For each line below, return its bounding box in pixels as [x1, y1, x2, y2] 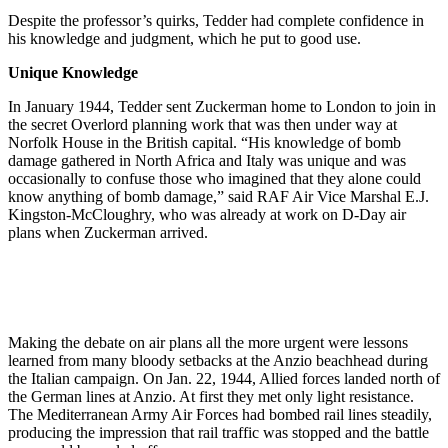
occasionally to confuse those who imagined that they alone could [8, 169, 421, 187]
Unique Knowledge [8, 63, 138, 81]
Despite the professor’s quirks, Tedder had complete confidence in [8, 11, 424, 29]
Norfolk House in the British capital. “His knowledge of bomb [8, 133, 401, 151]
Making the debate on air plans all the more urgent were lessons [8, 333, 408, 351]
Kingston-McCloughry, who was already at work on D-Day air [8, 205, 406, 223]
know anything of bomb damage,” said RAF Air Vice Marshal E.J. [8, 187, 429, 205]
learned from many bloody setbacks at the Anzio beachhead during [8, 351, 428, 369]
